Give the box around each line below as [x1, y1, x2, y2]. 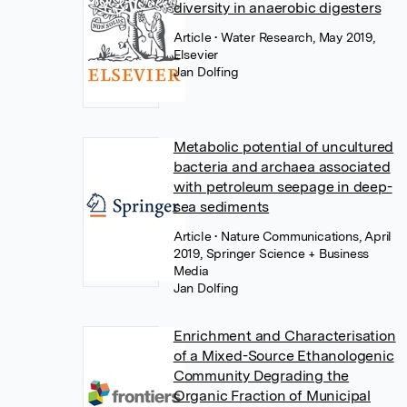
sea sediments [173, 197, 270, 215]
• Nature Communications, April [214, 228, 392, 243]
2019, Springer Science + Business [173, 245, 370, 261]
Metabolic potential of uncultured [173, 137, 394, 155]
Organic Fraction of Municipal [173, 386, 371, 404]
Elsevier [173, 46, 219, 62]
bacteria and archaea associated [173, 157, 391, 175]
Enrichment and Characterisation [173, 326, 396, 344]
